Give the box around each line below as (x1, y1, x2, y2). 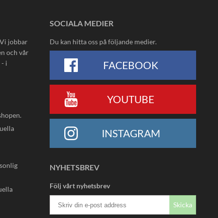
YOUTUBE (107, 93, 154, 105)
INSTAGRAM (101, 127, 160, 139)
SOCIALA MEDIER (50, 18, 113, 28)
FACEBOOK (103, 59, 158, 71)
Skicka (173, 200, 192, 209)
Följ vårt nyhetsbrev (50, 182, 110, 190)
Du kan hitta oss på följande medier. (50, 37, 157, 46)
